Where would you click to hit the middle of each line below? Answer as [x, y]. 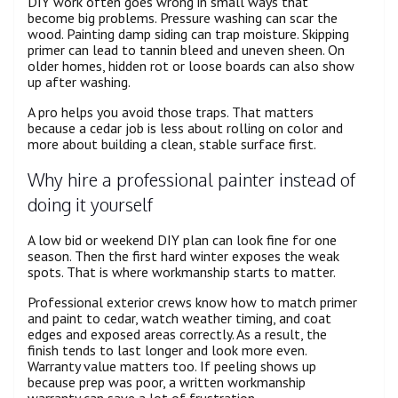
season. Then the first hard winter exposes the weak [183, 255]
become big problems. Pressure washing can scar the [183, 18]
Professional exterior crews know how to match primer [192, 302]
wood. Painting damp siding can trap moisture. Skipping [188, 34]
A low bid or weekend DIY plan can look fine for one [182, 239]
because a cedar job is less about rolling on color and [185, 128]
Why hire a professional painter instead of [191, 179]
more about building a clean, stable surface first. [172, 144]
